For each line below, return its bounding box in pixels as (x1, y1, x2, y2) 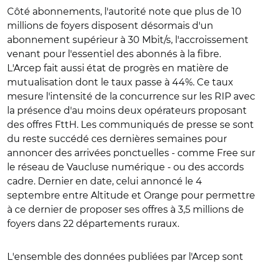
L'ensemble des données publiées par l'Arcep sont (7, 250, 243, 262)
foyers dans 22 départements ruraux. (7, 217, 179, 229)
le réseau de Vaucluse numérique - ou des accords (7, 161, 244, 173)
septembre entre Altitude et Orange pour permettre (7, 189, 255, 201)
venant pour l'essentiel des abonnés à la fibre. (7, 48, 221, 60)
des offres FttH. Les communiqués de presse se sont (7, 118, 254, 130)
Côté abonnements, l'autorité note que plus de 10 (7, 5, 242, 17)
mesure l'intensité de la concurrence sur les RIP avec (7, 90, 255, 102)
